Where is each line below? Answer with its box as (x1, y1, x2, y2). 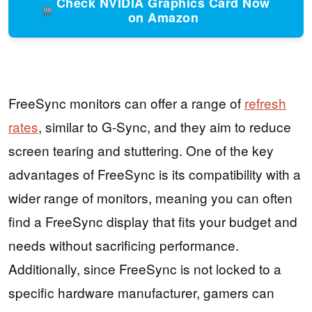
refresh (244, 93, 286, 113)
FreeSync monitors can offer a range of (8, 93, 244, 113)
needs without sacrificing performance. (8, 235, 239, 255)
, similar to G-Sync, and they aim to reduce (38, 117, 291, 136)
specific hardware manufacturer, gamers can (8, 283, 274, 302)
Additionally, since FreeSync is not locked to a (8, 259, 281, 279)
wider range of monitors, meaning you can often (8, 188, 292, 208)
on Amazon (127, 8, 198, 27)
